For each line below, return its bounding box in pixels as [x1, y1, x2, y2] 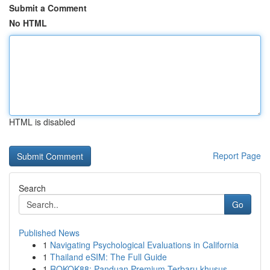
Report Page [213, 149, 261, 162]
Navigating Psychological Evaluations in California [50, 239, 239, 251]
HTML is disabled [9, 116, 75, 128]
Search [19, 182, 46, 194]
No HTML [9, 17, 47, 29]
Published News [19, 227, 80, 239]
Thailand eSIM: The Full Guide [50, 251, 167, 263]
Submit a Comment [9, 2, 87, 14]
